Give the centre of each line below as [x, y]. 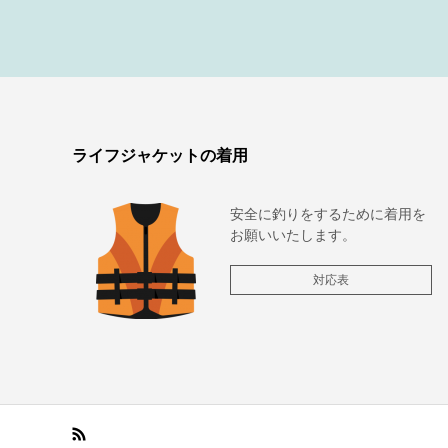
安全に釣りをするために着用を [327, 213]
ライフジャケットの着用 [160, 155]
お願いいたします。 [292, 234]
